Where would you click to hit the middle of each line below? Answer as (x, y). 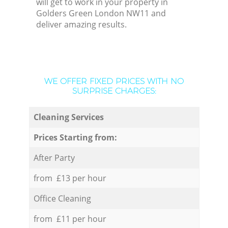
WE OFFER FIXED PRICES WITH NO (114, 81)
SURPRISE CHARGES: (114, 91)
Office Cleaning (62, 198)
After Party (54, 158)
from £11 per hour (70, 219)
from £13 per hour (70, 178)
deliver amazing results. (82, 25)
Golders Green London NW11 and (101, 13)
